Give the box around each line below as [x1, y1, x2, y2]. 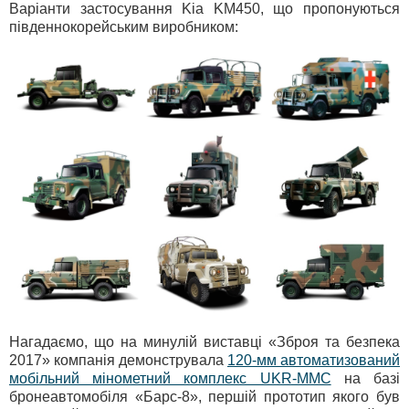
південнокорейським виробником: [9, 19, 238, 36]
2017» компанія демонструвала [9, 351, 227, 368]
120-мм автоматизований [227, 351, 400, 368]
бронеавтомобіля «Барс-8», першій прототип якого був [9, 388, 400, 404]
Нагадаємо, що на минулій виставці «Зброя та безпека [9, 333, 400, 350]
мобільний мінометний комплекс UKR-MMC [9, 370, 331, 386]
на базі [330, 370, 401, 386]
